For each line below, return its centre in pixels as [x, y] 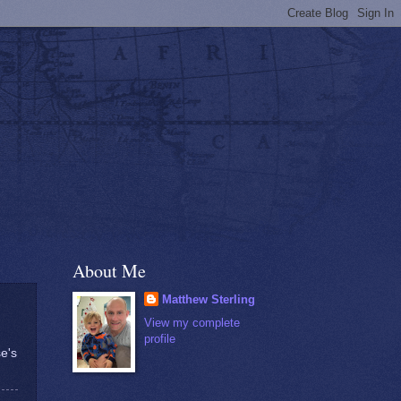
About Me [109, 271]
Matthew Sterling [208, 299]
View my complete [192, 323]
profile [159, 339]
